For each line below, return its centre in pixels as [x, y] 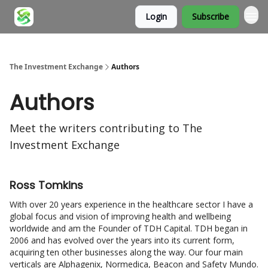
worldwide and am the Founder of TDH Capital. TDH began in [129, 228]
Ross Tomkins [46, 185]
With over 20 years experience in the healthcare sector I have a [131, 204]
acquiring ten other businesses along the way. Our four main [126, 252]
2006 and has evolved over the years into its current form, [122, 240]
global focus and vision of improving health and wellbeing [120, 216]
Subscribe [211, 16]
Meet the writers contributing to [95, 128]
